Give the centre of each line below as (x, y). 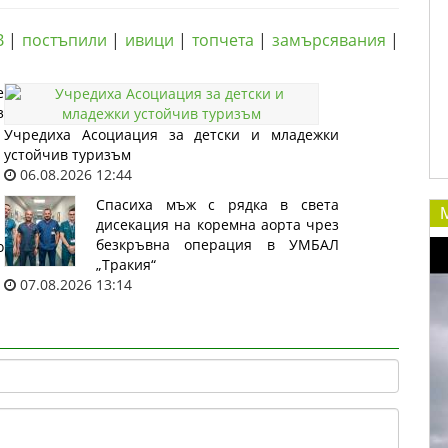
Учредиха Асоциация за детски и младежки (171, 134)
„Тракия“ (126, 264)
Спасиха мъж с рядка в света (217, 204)
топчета (222, 40)
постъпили (64, 40)
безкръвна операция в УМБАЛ (217, 244)
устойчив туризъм (67, 154)
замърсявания (328, 40)
